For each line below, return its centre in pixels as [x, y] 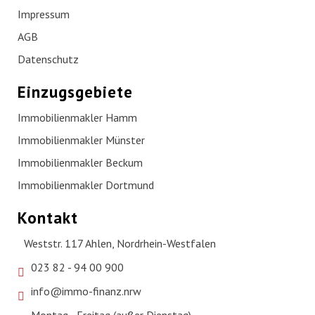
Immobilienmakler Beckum [80, 163]
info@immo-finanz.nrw [86, 291]
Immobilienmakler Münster [81, 140]
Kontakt [48, 218]
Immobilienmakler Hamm [77, 118]
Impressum [44, 14]
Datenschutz [48, 59]
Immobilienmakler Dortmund [86, 185]
